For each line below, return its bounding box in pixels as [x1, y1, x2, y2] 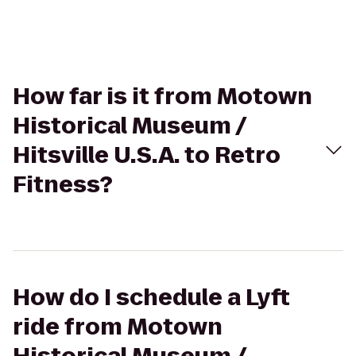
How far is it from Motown [13, 81, 312, 112]
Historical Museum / [13, 110, 246, 141]
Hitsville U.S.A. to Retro [13, 140, 281, 171]
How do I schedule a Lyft [13, 282, 290, 313]
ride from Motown [13, 311, 222, 342]
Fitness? [13, 169, 113, 200]
